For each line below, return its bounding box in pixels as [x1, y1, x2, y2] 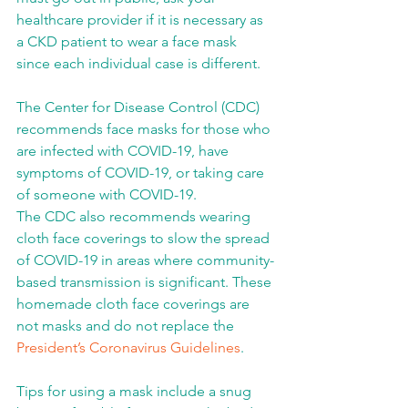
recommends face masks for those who [16, 120, 274, 138]
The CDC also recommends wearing [16, 208, 254, 225]
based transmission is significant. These [16, 273, 275, 291]
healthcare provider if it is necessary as [16, 11, 267, 28]
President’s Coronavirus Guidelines [16, 339, 240, 356]
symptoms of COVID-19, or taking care [16, 164, 268, 181]
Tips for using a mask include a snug [16, 382, 255, 400]
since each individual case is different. [16, 55, 260, 72]
